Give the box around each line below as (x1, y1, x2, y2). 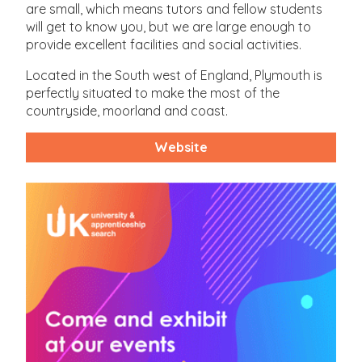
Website (154, 139, 208, 156)
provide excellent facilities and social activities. (26, 36, 302, 53)
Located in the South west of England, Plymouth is (26, 66, 323, 83)
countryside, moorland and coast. (26, 102, 229, 119)
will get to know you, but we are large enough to (26, 18, 312, 35)
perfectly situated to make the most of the (26, 84, 280, 101)
